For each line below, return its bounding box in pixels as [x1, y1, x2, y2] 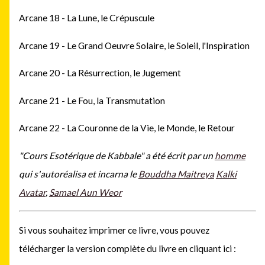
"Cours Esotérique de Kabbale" [18, 150, 146, 161]
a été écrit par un [145, 150, 215, 161]
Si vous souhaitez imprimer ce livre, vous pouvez [18, 224, 209, 235]
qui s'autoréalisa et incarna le [18, 168, 138, 179]
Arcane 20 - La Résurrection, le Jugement [18, 67, 181, 79]
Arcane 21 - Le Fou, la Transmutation [18, 95, 165, 106]
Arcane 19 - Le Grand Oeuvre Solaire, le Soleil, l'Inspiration [18, 40, 250, 51]
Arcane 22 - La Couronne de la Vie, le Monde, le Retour [18, 122, 235, 134]
